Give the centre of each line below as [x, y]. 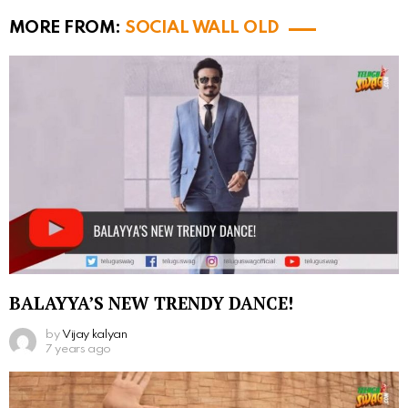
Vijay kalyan [94, 334]
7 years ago [79, 349]
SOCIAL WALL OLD [202, 28]
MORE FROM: [67, 28]
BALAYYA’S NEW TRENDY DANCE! [151, 302]
